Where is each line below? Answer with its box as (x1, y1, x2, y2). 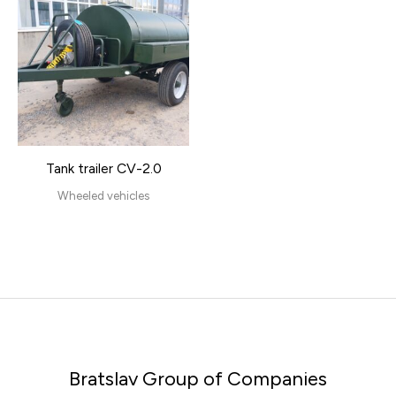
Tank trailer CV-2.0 (45, 160, 162, 178)
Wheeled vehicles (57, 188, 149, 203)
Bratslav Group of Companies (69, 367, 327, 391)
